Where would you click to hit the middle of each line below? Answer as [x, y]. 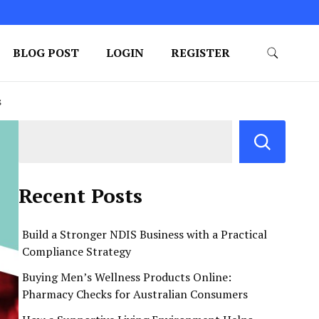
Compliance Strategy [77, 251]
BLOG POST [46, 53]
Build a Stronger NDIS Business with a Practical [145, 234]
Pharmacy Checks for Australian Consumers [135, 294]
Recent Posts [80, 195]
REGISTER [200, 53]
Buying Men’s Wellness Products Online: [127, 277]
